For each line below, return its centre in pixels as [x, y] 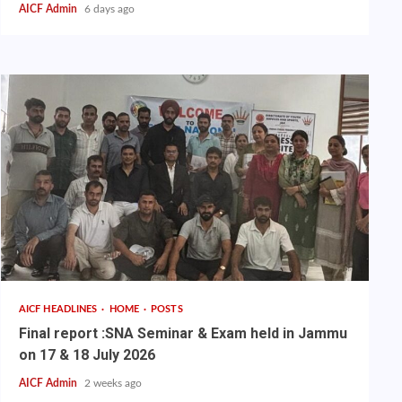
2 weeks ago [113, 384]
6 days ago [109, 9]
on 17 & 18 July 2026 [87, 355]
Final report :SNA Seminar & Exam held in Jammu [183, 334]
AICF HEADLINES [59, 310]
